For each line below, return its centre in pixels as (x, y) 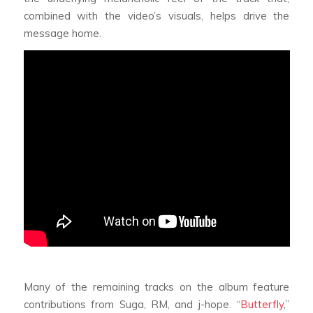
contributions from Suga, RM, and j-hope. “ (132, 305)
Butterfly (262, 305)
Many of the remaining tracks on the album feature (156, 287)
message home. (62, 33)
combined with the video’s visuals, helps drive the (156, 15)
